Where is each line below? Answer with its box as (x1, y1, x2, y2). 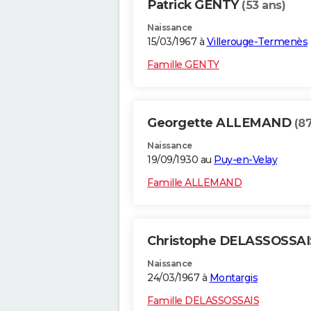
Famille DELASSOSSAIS (147, 294, 259, 308)
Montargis (209, 271, 258, 285)
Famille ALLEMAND (147, 176, 242, 190)
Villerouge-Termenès (206, 35, 308, 49)
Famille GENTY (147, 58, 219, 72)
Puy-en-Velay (214, 153, 277, 167)
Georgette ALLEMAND (147, 115, 294, 131)
